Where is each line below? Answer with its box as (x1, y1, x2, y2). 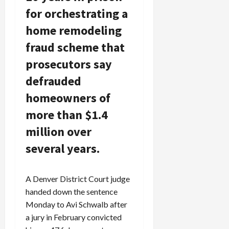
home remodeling (26, 22, 122, 38)
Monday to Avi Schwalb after (26, 199, 127, 209)
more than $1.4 (26, 106, 108, 123)
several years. (26, 140, 100, 156)
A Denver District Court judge (26, 173, 130, 184)
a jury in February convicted (26, 212, 122, 222)
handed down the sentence (26, 186, 118, 196)
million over (26, 123, 91, 140)
